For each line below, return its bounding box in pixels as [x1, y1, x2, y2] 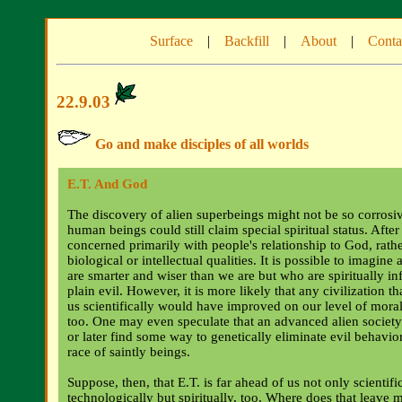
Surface [150, 33, 193, 48]
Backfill [224, 33, 269, 48]
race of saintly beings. [67, 345, 190, 360]
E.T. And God [67, 177, 147, 192]
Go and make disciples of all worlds [92, 136, 309, 153]
